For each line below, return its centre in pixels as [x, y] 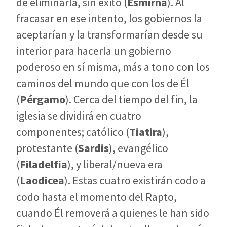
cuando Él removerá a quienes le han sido [113, 213]
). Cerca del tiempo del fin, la [131, 100]
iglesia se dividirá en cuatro [79, 116]
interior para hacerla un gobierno [94, 51]
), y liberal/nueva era [115, 164]
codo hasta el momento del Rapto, [97, 197]
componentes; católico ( [73, 132]
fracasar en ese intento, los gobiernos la [109, 18]
